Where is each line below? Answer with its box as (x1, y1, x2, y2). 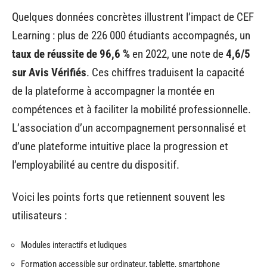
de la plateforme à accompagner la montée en (12, 84, 215, 98)
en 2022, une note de (130, 47, 226, 61)
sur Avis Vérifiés (12, 66, 86, 79)
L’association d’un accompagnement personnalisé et (12, 121, 246, 135)
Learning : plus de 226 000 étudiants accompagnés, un (12, 29, 250, 42)
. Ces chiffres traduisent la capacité (86, 66, 244, 79)
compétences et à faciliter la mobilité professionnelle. (12, 103, 251, 116)
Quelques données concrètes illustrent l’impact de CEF (12, 10, 254, 24)
